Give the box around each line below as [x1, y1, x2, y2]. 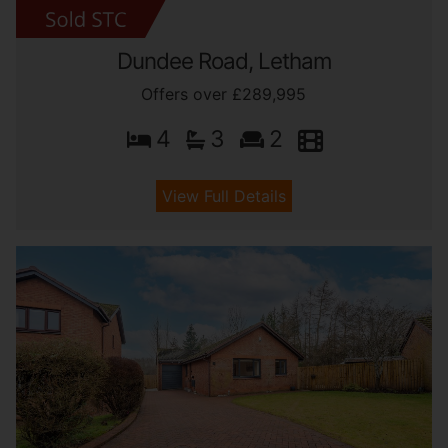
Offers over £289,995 [141, 84, 307, 105]
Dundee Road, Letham [116, 47, 331, 75]
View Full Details [161, 186, 286, 207]
